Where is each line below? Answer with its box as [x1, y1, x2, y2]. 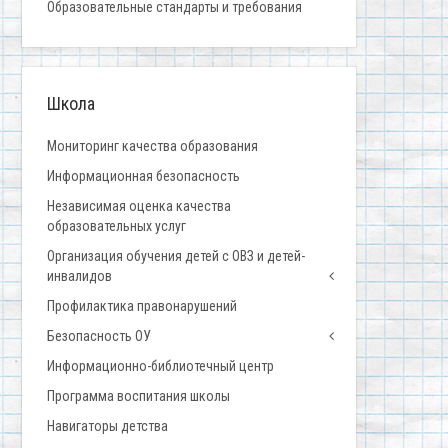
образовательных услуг [47, 218, 186, 235]
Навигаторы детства [47, 418, 168, 435]
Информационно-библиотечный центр [47, 358, 274, 375]
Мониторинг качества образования [47, 138, 258, 155]
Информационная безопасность [47, 168, 240, 185]
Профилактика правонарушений [47, 298, 237, 315]
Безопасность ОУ [47, 328, 151, 345]
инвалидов [47, 268, 112, 285]
